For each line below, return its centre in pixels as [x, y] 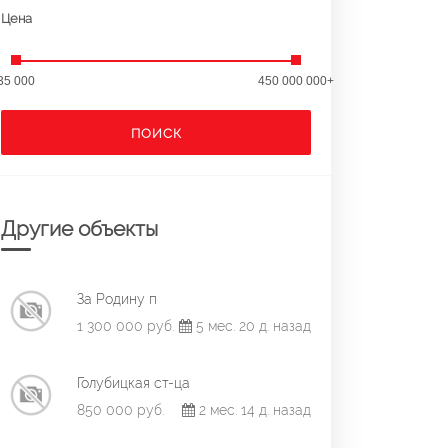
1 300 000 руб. [125, 325]
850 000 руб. [120, 409]
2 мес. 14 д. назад [253, 409]
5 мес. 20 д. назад [251, 325]
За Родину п [117, 298]
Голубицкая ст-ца [133, 382]
